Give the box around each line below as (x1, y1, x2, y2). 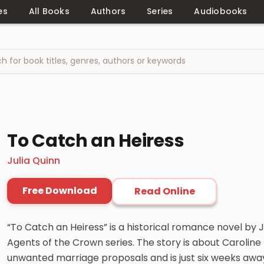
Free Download (22, 183, 97, 197)
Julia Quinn (7, 153, 60, 167)
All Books (28, 5, 70, 17)
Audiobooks (194, 5, 247, 17)
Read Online (134, 184, 195, 198)
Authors (90, 5, 126, 17)
